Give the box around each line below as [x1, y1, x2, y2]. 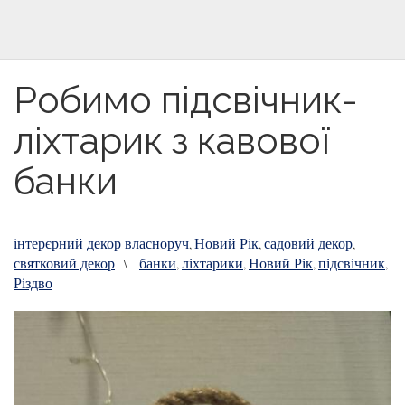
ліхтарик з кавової [14, 118, 330, 163]
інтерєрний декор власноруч [14, 233, 189, 252]
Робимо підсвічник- [14, 78, 358, 122]
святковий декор [14, 253, 115, 272]
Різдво [14, 273, 52, 292]
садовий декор [264, 233, 353, 252]
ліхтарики [182, 253, 243, 272]
